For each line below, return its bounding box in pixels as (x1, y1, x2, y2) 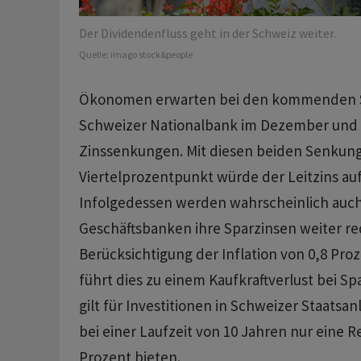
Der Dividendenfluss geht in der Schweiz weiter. (78, 25, 336, 42)
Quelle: (78, 48, 110, 61)
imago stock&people (110, 48, 193, 61)
